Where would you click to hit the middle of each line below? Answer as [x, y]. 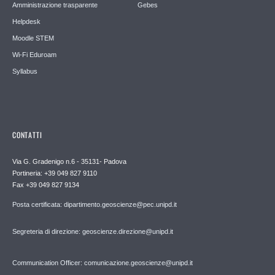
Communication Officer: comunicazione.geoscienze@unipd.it [103, 262]
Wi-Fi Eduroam [34, 54]
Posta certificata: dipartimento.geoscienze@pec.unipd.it [95, 204]
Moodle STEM [33, 38]
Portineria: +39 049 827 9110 [55, 173]
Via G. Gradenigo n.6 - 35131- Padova [69, 161]
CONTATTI [27, 134]
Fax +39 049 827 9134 [46, 184]
